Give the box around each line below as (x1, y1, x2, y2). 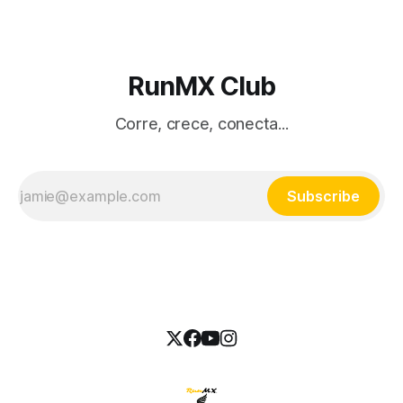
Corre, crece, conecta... (114, 114, 289, 133)
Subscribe (287, 187, 360, 205)
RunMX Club (127, 70, 276, 102)
